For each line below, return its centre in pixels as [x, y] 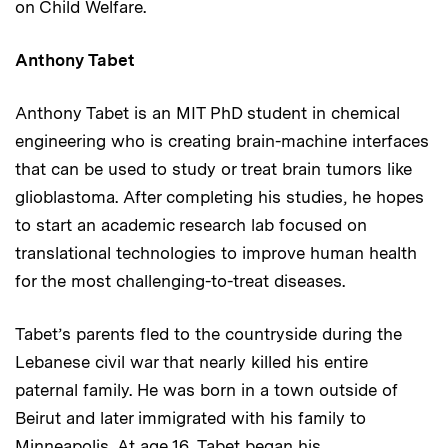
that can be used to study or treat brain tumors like [213, 168]
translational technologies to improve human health [216, 252]
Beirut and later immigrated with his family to [190, 417]
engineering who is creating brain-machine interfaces [222, 140]
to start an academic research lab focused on [191, 224]
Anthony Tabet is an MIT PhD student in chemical [207, 112]
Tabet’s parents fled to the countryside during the [208, 333]
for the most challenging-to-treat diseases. [180, 280]
